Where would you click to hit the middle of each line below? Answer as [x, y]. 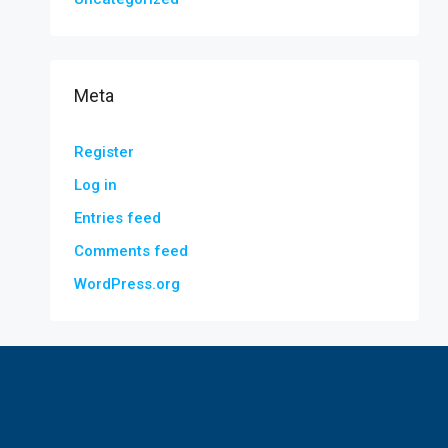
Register [104, 152]
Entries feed [117, 218]
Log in [95, 185]
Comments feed [131, 251]
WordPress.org [127, 284]
